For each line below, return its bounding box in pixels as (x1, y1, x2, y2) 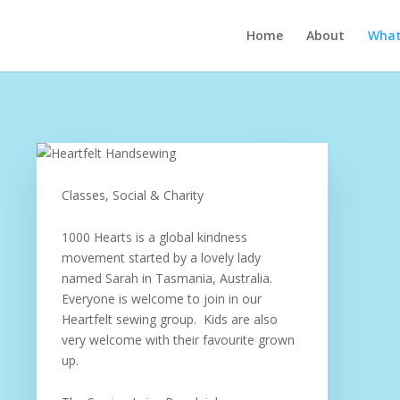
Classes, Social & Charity (61, 187, 204, 204)
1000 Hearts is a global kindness (61, 229, 247, 246)
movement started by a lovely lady (61, 249, 261, 266)
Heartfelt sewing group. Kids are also (61, 311, 278, 328)
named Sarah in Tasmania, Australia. (61, 270, 272, 287)
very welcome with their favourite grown (61, 331, 295, 348)
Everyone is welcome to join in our (61, 290, 262, 307)
